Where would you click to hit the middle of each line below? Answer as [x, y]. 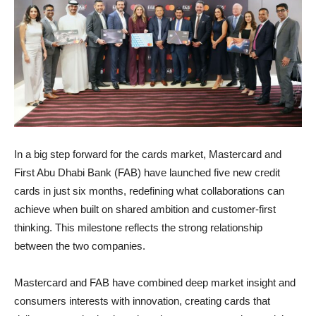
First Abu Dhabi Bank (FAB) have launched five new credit [147, 172]
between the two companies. [80, 245]
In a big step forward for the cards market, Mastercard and [148, 154]
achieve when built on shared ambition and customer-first [145, 209]
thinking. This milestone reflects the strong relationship [138, 227]
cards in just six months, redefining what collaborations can [149, 190]
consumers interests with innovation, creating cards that [142, 300]
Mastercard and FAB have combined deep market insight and [155, 282]
